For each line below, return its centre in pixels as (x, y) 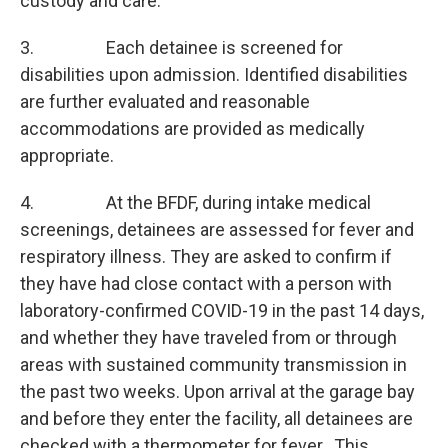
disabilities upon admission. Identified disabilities (214, 74)
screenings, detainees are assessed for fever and (217, 229)
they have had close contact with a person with (206, 283)
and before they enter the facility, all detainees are (216, 418)
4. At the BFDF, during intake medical (195, 202)
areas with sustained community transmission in (213, 364)
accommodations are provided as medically (192, 128)
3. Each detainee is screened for (181, 47)
